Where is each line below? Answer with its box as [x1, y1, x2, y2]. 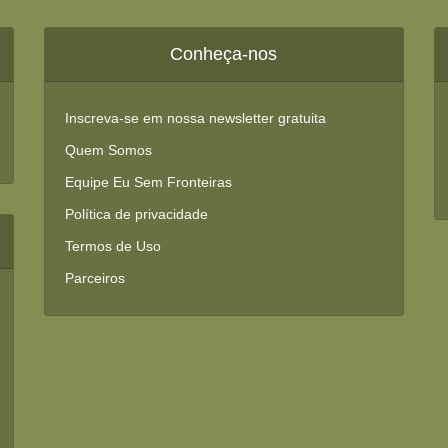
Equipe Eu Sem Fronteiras [64, 174, 232, 190]
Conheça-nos [170, 44, 278, 64]
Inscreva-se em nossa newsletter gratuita [64, 110, 326, 126]
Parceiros [64, 270, 125, 286]
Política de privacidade [64, 206, 208, 222]
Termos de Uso [64, 238, 161, 254]
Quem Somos [64, 142, 152, 158]
